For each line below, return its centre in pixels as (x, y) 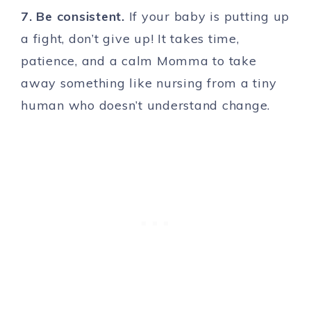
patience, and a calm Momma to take (139, 61)
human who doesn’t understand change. (145, 106)
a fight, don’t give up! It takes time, (130, 39)
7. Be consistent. (75, 17)
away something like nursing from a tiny (149, 83)
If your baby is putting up (209, 17)
